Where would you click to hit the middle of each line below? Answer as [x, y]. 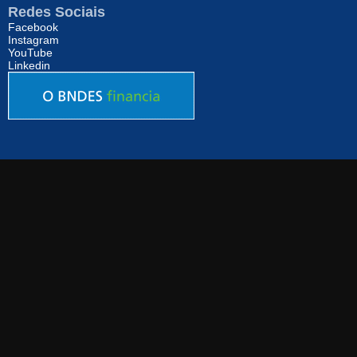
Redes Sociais [57, 12]
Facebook [33, 27]
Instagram [33, 39]
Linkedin [29, 65]
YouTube [30, 52]
